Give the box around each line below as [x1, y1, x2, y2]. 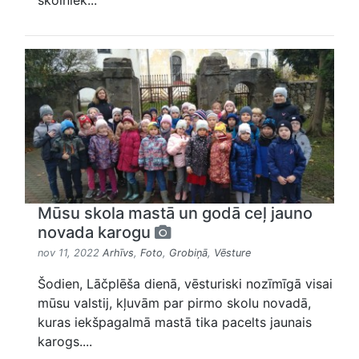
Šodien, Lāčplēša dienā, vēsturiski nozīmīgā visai [38, 276, 333, 292]
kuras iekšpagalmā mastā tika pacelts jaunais [38, 314, 312, 331]
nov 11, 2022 [38, 247, 103, 260]
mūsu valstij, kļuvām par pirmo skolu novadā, [38, 295, 311, 312]
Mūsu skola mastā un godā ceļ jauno [38, 204, 313, 224]
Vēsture [214, 247, 251, 260]
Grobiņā [169, 247, 208, 260]
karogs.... [38, 333, 92, 350]
